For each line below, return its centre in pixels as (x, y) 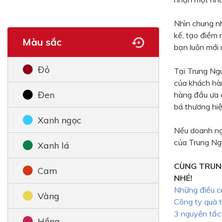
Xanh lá (54, 145)
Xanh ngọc (59, 120)
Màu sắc (42, 42)
